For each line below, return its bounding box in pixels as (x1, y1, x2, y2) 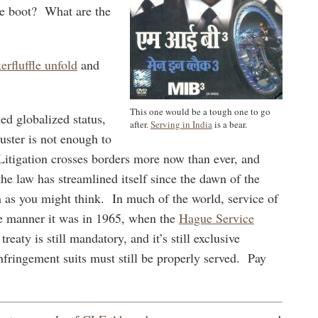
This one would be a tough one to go (129, 104, 270, 118)
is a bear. (212, 117, 247, 131)
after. (129, 117, 150, 131)
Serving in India (150, 117, 212, 131)
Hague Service (179, 209, 254, 226)
